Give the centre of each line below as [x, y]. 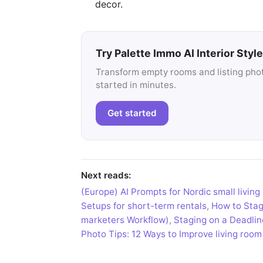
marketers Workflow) [125, 220]
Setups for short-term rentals [144, 206]
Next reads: [106, 175]
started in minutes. [136, 85]
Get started [132, 113]
